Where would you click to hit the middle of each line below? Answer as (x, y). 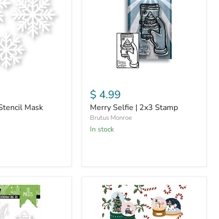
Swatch (102, 206)
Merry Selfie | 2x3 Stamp (134, 108)
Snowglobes (111, 189)
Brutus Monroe (111, 118)
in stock (103, 129)
